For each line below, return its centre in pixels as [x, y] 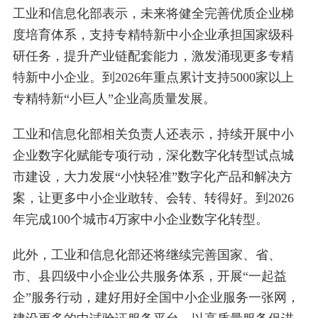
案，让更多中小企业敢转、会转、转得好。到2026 [153, 198]
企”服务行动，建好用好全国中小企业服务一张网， [156, 298]
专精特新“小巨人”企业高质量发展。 [114, 99]
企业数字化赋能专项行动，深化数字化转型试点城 [153, 156]
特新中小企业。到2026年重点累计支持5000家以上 [153, 78]
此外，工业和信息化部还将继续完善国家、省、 [147, 255]
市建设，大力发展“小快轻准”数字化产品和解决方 [152, 177]
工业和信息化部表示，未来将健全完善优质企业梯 [153, 14]
